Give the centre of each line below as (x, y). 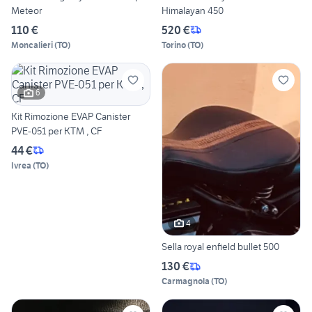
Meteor (26, 10)
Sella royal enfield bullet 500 (220, 247)
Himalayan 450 (193, 10)
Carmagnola (186, 281)
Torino (174, 45)
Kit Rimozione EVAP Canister (71, 116)
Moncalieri (32, 45)
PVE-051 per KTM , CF (57, 131)
